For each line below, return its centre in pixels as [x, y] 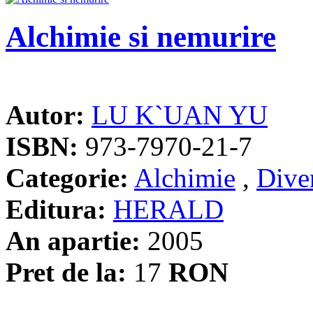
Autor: [45, 115]
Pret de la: [66, 272]
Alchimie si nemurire [141, 37]
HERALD [168, 209]
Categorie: [67, 177]
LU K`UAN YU [180, 115]
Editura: [56, 209]
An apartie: [73, 240]
